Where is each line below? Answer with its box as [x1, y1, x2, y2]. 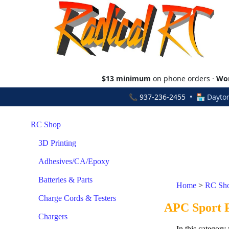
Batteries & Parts [38, 175, 93, 184]
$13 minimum [102, 74, 151, 83]
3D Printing [38, 139, 76, 147]
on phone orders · [151, 74, 216, 83]
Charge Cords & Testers [38, 194, 116, 202]
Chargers [38, 212, 67, 221]
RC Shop [31, 120, 61, 129]
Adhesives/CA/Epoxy [38, 157, 109, 166]
